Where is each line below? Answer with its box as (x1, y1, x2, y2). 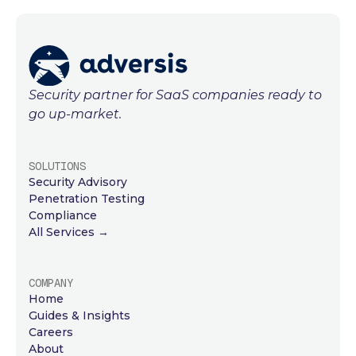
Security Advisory (29, 174, 127, 189)
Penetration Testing (29, 191, 145, 206)
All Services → (29, 224, 109, 239)
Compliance (29, 207, 97, 222)
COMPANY (29, 275, 73, 290)
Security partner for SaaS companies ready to (29, 87, 322, 103)
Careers (29, 324, 73, 339)
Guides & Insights (29, 308, 130, 323)
